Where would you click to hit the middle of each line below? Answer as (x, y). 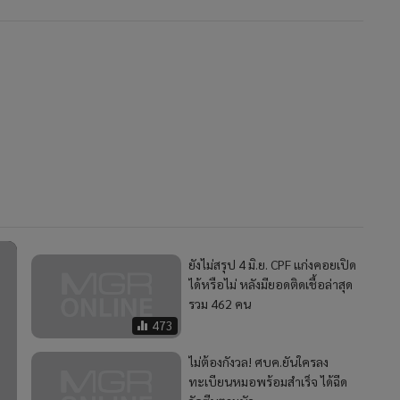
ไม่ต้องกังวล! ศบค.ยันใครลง (258, 362)
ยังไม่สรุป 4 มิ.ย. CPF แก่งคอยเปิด (272, 264)
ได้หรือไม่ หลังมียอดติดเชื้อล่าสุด (271, 283)
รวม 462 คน (220, 303)
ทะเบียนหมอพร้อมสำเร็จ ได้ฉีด (268, 382)
